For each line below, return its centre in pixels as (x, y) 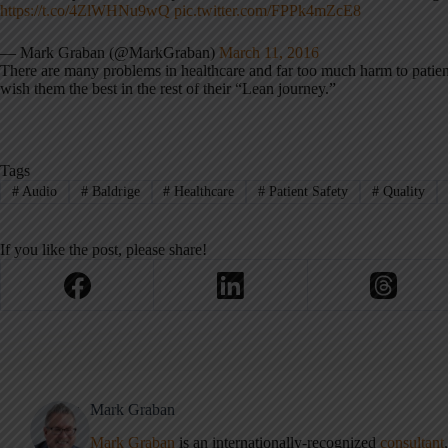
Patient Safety (307, 191)
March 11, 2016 (269, 52)
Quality (402, 191)
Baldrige (113, 191)
